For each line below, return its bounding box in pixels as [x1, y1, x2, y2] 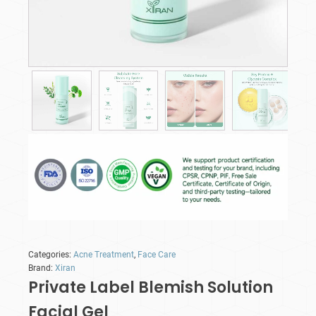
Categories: [28, 250, 73, 260]
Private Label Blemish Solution [28, 276, 273, 299]
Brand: [28, 263, 55, 274]
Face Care [138, 250, 176, 260]
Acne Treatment [73, 250, 134, 260]
